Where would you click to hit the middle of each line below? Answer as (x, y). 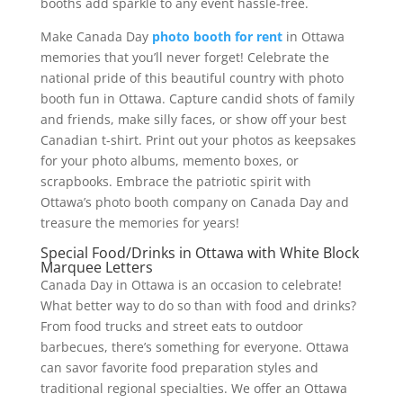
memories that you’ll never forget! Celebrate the (184, 58)
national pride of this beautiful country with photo (192, 78)
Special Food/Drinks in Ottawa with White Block (199, 253)
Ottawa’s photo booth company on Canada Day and (194, 202)
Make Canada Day (96, 37)
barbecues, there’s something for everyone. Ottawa (194, 347)
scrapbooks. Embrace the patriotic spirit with (175, 182)
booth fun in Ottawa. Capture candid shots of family (197, 99)
